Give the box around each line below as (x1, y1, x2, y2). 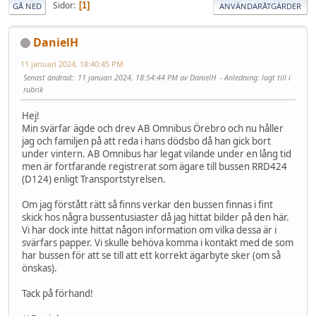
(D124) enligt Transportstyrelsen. (22, 172, 166, 186)
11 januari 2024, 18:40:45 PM (20, 58, 123, 69)
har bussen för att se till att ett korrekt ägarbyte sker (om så (22, 248, 281, 262)
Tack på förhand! (22, 286, 93, 300)
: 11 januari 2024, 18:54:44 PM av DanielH (73, 71, 218, 83)
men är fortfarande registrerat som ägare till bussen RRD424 (22, 159, 287, 173)
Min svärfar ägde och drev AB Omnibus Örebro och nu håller (22, 121, 284, 135)
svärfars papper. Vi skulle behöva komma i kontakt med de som (22, 236, 293, 249)
